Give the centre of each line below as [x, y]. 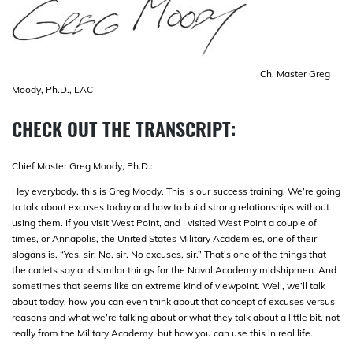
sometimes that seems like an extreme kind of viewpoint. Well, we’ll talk [169, 285]
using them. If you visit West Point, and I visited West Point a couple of [164, 222]
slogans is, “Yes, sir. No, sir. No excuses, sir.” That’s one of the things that [169, 254]
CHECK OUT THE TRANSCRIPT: [124, 129]
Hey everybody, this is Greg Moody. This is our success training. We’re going [176, 191]
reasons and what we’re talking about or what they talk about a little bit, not [176, 317]
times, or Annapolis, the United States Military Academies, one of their [164, 238]
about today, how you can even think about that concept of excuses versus [173, 301]
